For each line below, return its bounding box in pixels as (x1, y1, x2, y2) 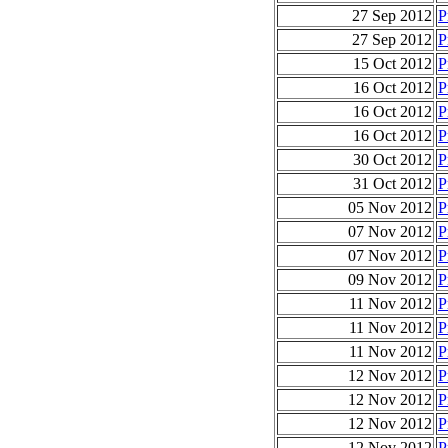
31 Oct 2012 (353, 174, 432, 192)
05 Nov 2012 (348, 198, 432, 216)
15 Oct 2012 (353, 54, 432, 72)
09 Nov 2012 (348, 270, 432, 288)
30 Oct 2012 (353, 150, 432, 168)
